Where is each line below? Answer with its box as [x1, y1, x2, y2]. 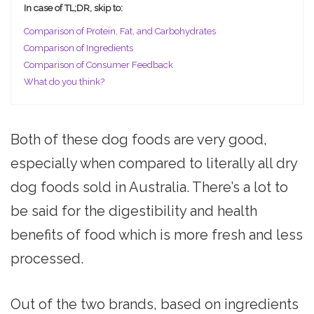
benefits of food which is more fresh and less [11, 226, 303, 243]
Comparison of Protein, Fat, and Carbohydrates [24, 25, 216, 36]
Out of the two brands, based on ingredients [11, 295, 299, 313]
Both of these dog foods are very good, [11, 130, 267, 148]
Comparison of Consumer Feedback [24, 59, 173, 70]
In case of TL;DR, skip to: [24, 2, 123, 13]
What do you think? [24, 76, 104, 87]
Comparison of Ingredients [24, 42, 133, 53]
